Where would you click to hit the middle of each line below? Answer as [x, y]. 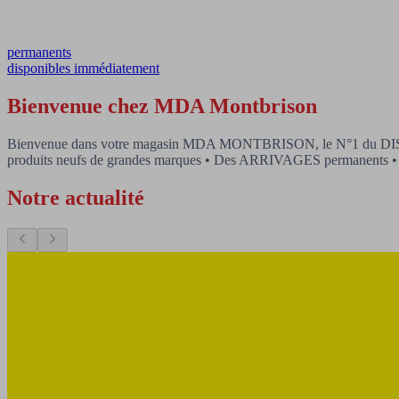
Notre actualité [76, 197]
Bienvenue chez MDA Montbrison [162, 106]
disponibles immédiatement [83, 69]
